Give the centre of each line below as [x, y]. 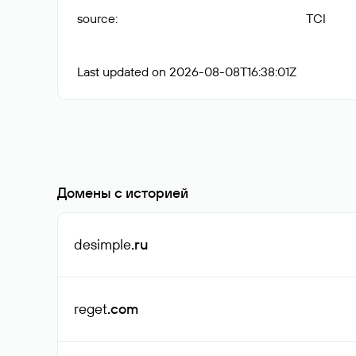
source [96, 18]
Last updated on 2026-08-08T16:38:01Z [187, 72]
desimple [103, 244]
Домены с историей [123, 193]
